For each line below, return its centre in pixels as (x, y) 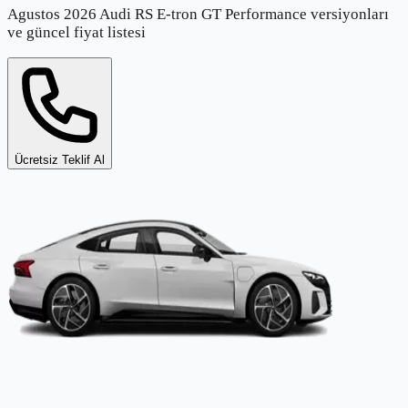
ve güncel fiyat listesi (76, 33)
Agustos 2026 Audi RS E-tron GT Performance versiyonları (198, 15)
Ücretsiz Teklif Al (60, 160)
